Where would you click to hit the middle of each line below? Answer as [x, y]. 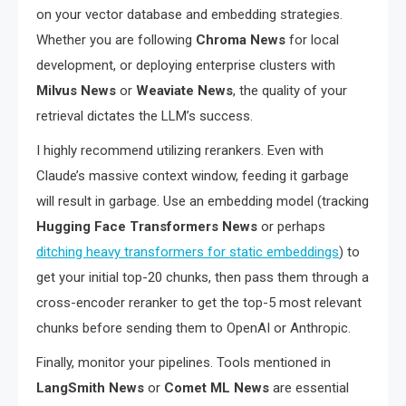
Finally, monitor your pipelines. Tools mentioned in [184, 363]
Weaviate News [184, 91]
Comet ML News [217, 388]
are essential [309, 388]
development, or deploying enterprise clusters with [186, 66]
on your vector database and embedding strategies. [189, 15]
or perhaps [291, 227]
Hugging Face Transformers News [147, 227]
